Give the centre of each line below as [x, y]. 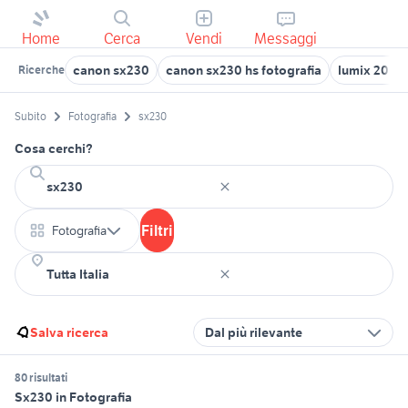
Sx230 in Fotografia [73, 398]
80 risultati [41, 378]
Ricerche [41, 70]
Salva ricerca [69, 333]
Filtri [157, 231]
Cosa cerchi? [54, 149]
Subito [31, 117]
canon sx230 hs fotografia [244, 70]
